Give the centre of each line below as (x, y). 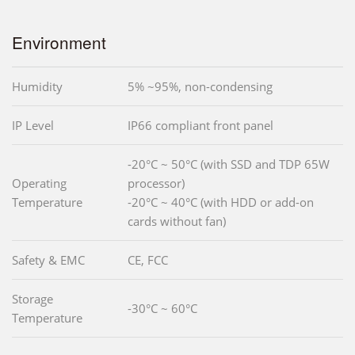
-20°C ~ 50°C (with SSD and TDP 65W (229, 164)
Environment (59, 42)
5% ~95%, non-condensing (200, 86)
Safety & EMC (48, 260)
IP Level (33, 125)
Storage (32, 298)
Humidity (37, 86)
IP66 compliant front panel (200, 125)
